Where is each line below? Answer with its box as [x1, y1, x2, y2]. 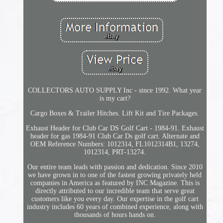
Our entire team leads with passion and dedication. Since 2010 [27, 163, 203, 171]
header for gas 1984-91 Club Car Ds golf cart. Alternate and [30, 132, 200, 140]
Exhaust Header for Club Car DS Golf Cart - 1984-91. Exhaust [25, 124, 204, 132]
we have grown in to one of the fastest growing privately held [28, 171, 202, 179]
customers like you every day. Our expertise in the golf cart [31, 195, 199, 203]
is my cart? [99, 95, 130, 103]
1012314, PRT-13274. [84, 148, 146, 156]
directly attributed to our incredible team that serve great [35, 187, 195, 195]
